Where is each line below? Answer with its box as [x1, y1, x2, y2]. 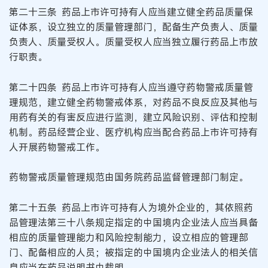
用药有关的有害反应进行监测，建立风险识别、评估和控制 [9, 110, 258, 124]
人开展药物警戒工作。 [9, 140, 105, 154]
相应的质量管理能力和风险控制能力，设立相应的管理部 [9, 231, 248, 245]
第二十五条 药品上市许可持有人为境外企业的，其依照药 [9, 201, 253, 215]
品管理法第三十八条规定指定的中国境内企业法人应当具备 [9, 216, 258, 230]
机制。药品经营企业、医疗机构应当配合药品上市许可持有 [9, 125, 258, 139]
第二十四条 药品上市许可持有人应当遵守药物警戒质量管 [9, 80, 253, 94]
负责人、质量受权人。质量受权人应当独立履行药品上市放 [9, 35, 258, 49]
